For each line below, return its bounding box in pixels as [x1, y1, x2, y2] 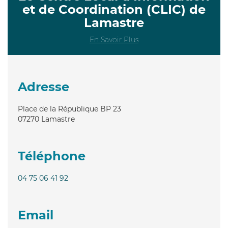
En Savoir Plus [90, 35, 138, 44]
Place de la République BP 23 [18, 104, 121, 113]
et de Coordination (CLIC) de [22, 2, 206, 17]
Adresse [18, 79, 69, 94]
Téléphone [18, 148, 85, 163]
